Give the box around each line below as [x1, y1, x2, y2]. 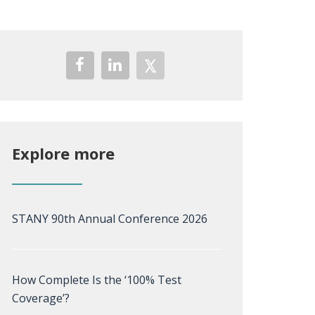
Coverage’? [12, 290, 70, 306]
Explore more [12, 143, 115, 164]
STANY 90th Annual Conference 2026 [12, 211, 207, 226]
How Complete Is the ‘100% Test [12, 272, 181, 288]
